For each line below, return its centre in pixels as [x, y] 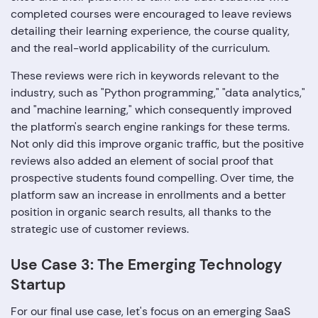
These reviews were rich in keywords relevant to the [145, 75]
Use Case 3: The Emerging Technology [147, 264]
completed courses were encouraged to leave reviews [151, 13]
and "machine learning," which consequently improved [151, 109]
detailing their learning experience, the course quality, [150, 31]
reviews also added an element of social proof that [142, 160]
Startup [38, 284]
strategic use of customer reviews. [100, 229]
